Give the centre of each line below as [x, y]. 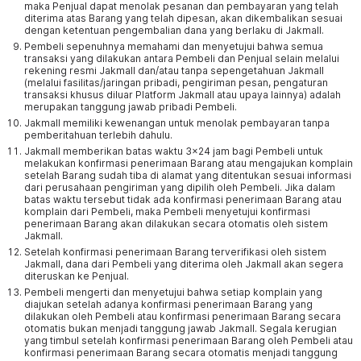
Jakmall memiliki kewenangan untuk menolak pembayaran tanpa [177, 123]
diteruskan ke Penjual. [77, 276]
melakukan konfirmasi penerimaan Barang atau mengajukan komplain [189, 163]
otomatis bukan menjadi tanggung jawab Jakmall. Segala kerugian [180, 328]
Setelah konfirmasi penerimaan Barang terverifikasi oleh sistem [175, 252]
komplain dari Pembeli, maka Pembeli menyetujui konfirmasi [167, 212]
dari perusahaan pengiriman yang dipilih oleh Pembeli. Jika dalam [180, 187]
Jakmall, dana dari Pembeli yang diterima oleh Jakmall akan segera [184, 264]
